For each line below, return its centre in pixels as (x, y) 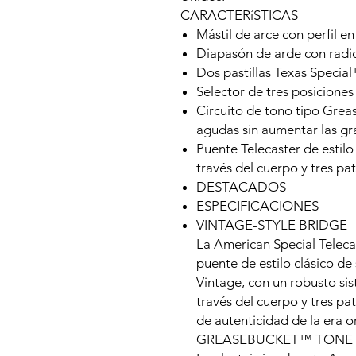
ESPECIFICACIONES (257, 206)
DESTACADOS (241, 187)
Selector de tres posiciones (275, 91)
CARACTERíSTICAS (239, 15)
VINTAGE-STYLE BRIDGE (272, 225)
